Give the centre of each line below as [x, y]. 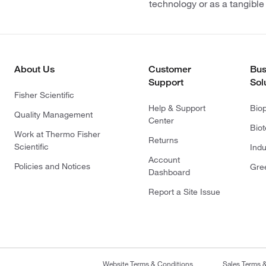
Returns [163, 140]
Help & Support [177, 108]
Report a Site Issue [184, 192]
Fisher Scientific [44, 95]
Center [161, 121]
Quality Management [53, 115]
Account [164, 160]
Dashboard [169, 172]
